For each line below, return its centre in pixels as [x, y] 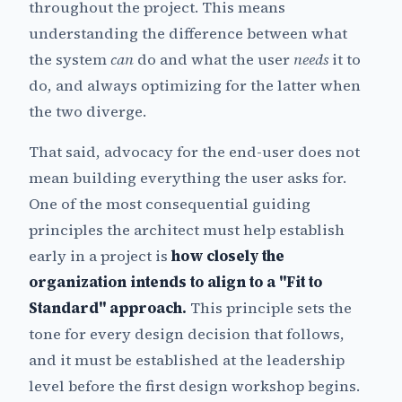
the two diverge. [87, 111]
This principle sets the [269, 308]
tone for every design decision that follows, [187, 334]
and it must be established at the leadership [187, 360]
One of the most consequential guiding [170, 204]
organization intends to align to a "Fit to [175, 282]
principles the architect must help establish [187, 230]
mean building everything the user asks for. [188, 178]
